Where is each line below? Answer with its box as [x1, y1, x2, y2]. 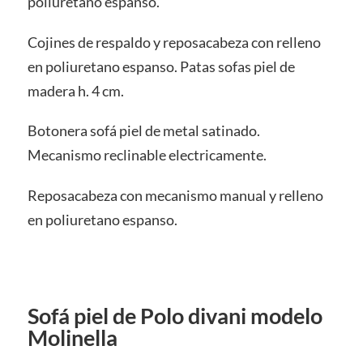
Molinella [27, 323, 117, 351]
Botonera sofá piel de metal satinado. [27, 122, 260, 140]
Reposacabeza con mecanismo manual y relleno [27, 186, 323, 205]
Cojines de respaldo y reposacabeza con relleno [27, 32, 321, 51]
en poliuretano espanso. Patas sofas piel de [27, 57, 295, 75]
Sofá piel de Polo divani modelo [27, 301, 322, 329]
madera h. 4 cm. [27, 81, 124, 100]
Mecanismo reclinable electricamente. [27, 146, 267, 164]
